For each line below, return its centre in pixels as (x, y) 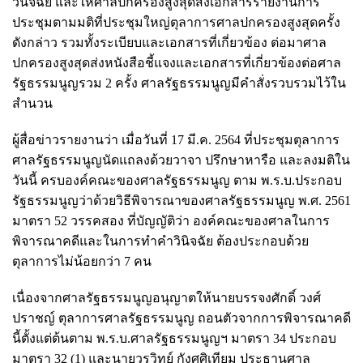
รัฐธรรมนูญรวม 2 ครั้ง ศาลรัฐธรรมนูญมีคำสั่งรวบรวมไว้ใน (179, 83)
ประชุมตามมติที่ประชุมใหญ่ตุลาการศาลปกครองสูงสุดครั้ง (176, 22)
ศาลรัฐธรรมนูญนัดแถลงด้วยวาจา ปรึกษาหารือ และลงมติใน (181, 160)
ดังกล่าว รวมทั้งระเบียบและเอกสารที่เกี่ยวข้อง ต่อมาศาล (169, 42)
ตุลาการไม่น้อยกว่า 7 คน (82, 261)
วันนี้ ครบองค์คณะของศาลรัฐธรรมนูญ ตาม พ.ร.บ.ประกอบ (177, 180)
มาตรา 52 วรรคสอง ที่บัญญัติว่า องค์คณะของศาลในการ (171, 220)
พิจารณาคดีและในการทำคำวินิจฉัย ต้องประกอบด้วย (160, 241)
